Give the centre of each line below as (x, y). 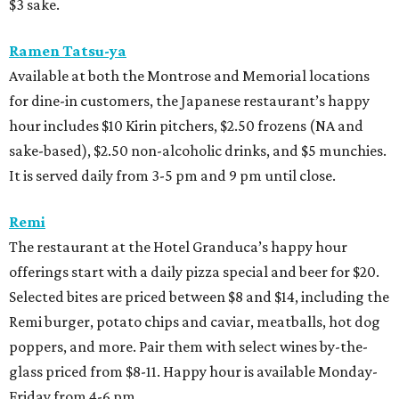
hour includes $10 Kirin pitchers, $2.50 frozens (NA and (186, 126)
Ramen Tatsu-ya (68, 51)
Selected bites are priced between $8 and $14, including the (199, 297)
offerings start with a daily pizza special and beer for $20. (194, 272)
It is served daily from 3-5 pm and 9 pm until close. (172, 176)
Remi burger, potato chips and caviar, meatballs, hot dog (195, 322)
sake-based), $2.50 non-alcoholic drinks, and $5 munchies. (198, 151)
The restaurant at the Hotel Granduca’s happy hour (178, 247)
